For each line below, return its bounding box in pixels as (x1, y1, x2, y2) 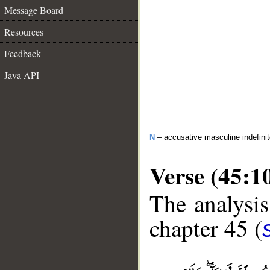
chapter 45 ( (149, 212, 262, 244)
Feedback (4, 47, 41, 60)
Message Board (4, 4, 63, 16)
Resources (4, 25, 43, 38)
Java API (4, 69, 39, 81)
